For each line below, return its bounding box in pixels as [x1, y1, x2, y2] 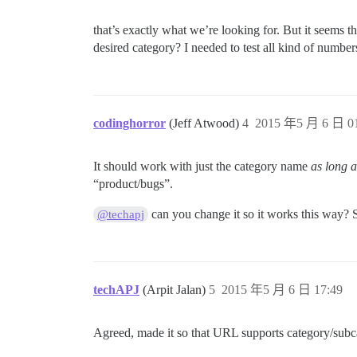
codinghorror [93, 116, 166, 131]
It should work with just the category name [93, 159, 311, 174]
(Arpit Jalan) [143, 283, 209, 297]
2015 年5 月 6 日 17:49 [222, 283, 343, 297]
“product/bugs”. [93, 177, 173, 191]
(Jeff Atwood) [169, 116, 242, 131]
